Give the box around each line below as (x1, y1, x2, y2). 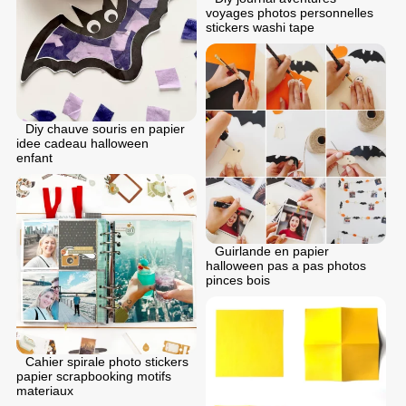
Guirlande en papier (215, 244, 329, 259)
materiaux (16, 382, 73, 398)
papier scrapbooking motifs (16, 368, 171, 383)
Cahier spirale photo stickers (25, 353, 188, 369)
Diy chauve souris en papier (25, 121, 185, 136)
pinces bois (206, 273, 270, 288)
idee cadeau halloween (16, 135, 149, 150)
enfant (16, 150, 53, 165)
